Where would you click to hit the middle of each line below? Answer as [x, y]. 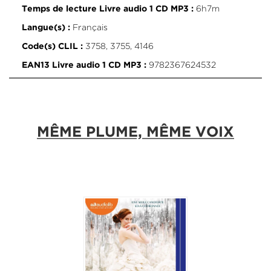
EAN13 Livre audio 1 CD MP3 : [84, 66]
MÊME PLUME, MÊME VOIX [135, 133]
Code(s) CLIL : [52, 47]
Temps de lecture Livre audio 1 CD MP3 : [107, 9]
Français [89, 28]
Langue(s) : [46, 28]
